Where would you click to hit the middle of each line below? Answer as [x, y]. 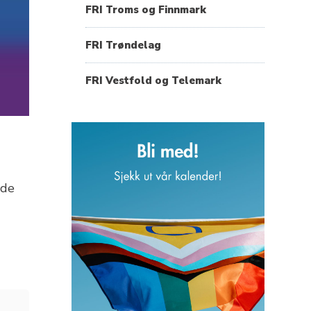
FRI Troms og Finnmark [145, 9]
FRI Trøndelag [123, 45]
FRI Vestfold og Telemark [153, 80]
